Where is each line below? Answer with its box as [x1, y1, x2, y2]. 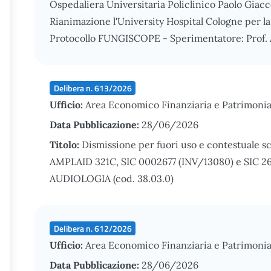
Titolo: [50, 139, 82, 151]
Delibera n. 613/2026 [53, 81, 132, 94]
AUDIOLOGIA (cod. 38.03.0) [50, 172, 174, 184]
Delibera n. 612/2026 [53, 221, 132, 235]
